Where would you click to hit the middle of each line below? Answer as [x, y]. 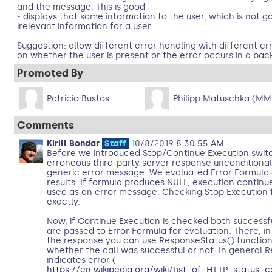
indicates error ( [81, 260]
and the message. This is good [81, 7]
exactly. [63, 202]
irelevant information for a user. [85, 26]
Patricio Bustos [78, 99]
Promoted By [50, 73]
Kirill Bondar [73, 144]
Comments [45, 125]
